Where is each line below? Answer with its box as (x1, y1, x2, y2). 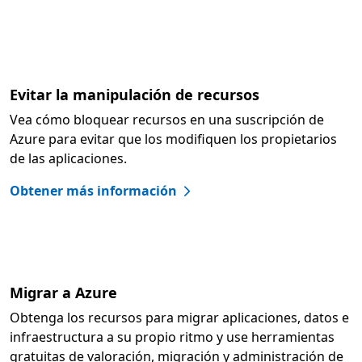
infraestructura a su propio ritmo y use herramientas (10, 328, 335, 347)
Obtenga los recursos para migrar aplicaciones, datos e (10, 309, 349, 327)
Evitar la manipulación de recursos (10, 85, 259, 105)
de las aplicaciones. (10, 149, 127, 168)
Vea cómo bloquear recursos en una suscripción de (10, 111, 324, 129)
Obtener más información (10, 182, 177, 200)
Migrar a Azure (10, 283, 117, 303)
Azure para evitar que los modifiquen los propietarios (10, 130, 337, 149)
